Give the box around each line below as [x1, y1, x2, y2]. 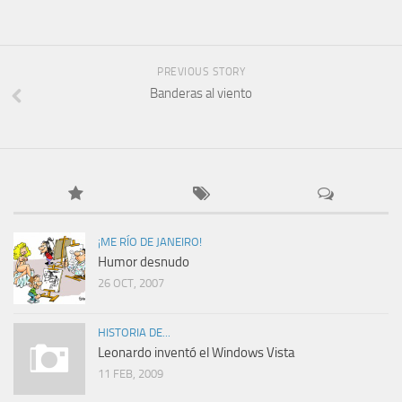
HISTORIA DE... [98, 326, 170, 340]
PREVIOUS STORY [157, 66, 245, 79]
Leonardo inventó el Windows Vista [98, 345, 295, 362]
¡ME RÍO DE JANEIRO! [98, 235, 202, 249]
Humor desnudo [98, 254, 189, 271]
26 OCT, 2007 [98, 276, 164, 291]
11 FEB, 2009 [98, 367, 163, 381]
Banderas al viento [150, 85, 252, 102]
